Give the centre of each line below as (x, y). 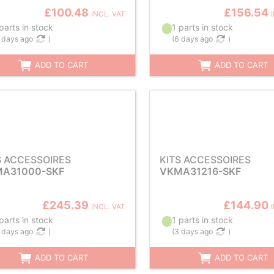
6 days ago (193, 39)
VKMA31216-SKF (200, 171)
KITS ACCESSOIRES (205, 160)
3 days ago (193, 231)
